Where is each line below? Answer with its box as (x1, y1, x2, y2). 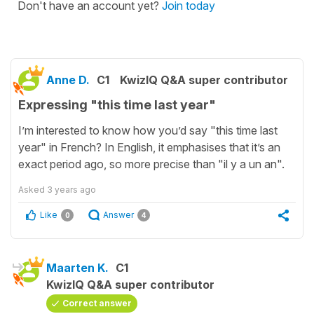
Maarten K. (46, 261, 109, 275)
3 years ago (47, 184, 96, 196)
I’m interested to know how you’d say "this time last (18, 123, 278, 138)
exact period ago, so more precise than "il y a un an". (18, 157, 285, 172)
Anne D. (46, 72, 90, 87)
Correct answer (62, 298, 132, 309)
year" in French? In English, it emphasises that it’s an (18, 140, 280, 155)
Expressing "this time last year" (18, 97, 216, 112)
